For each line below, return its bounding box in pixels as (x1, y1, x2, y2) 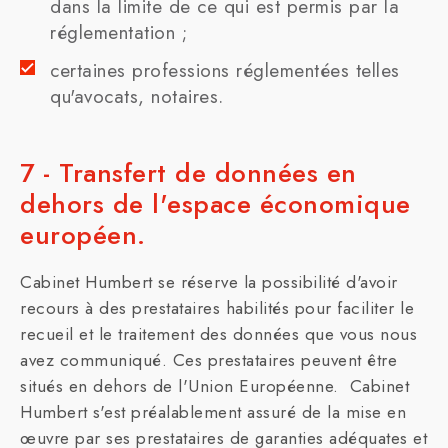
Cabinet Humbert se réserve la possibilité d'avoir (20, 270, 398, 294)
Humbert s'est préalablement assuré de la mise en (20, 400, 406, 424)
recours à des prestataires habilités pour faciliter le (20, 296, 414, 320)
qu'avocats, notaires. (50, 83, 224, 110)
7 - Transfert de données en (20, 154, 357, 192)
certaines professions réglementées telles (50, 57, 400, 84)
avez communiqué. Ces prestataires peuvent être (20, 348, 397, 372)
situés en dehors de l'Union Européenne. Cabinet (20, 374, 409, 398)
